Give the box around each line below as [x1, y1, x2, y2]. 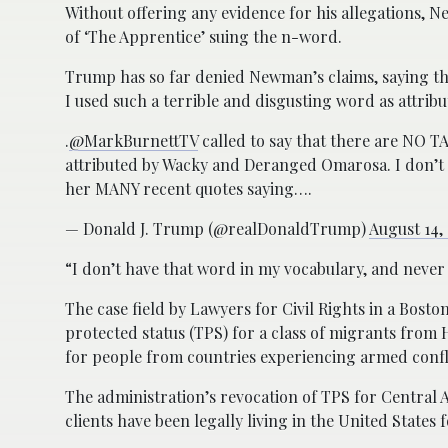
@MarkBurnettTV [69, 129, 198, 151]
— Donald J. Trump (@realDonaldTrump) [65, 217, 369, 239]
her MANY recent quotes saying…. [65, 177, 312, 199]
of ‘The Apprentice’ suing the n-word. [65, 25, 342, 47]
